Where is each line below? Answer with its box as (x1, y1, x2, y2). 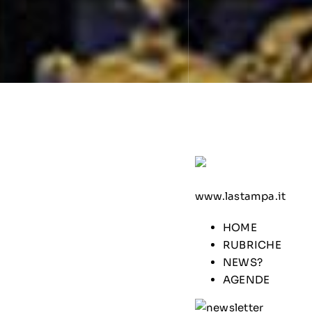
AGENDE (222, 273, 270, 286)
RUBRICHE (222, 238, 281, 251)
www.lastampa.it (194, 189, 286, 203)
